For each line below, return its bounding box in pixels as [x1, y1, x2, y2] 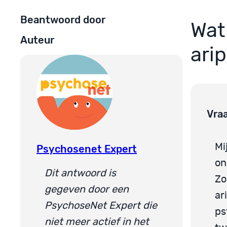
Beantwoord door [20, 13, 105, 26]
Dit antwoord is [45, 168, 116, 178]
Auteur [20, 34, 54, 47]
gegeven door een [45, 184, 129, 195]
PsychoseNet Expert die [45, 200, 157, 211]
